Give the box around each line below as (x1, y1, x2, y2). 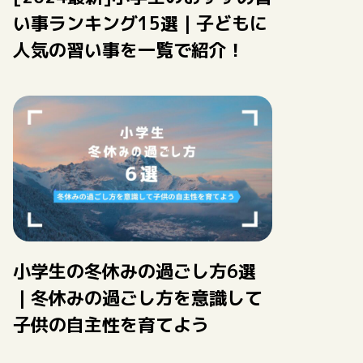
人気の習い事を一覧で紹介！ (13, 37, 245, 62)
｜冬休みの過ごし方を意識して (13, 285, 263, 310)
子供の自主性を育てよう (13, 312, 209, 337)
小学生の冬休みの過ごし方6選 (13, 258, 256, 284)
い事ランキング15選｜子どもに (13, 11, 267, 36)
